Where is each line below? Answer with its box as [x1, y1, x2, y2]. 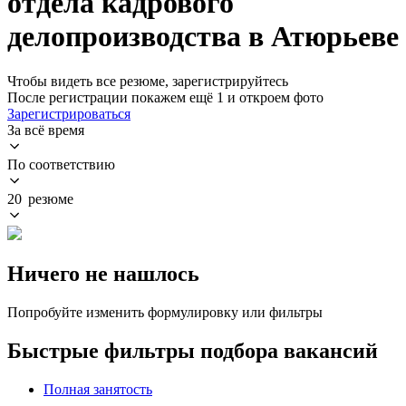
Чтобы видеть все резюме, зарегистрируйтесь [7, 72, 288, 89]
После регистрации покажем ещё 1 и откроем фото [7, 89, 324, 105]
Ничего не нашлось [7, 261, 199, 285]
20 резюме [7, 190, 73, 207]
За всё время [7, 121, 84, 138]
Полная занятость [43, 381, 152, 397]
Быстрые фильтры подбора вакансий [7, 338, 378, 362]
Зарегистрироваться [7, 105, 130, 121]
